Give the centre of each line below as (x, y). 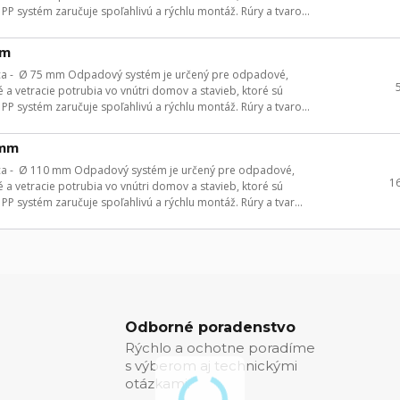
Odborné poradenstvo (210, 328)
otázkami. (158, 384)
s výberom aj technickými (211, 366)
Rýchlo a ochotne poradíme (220, 348)
